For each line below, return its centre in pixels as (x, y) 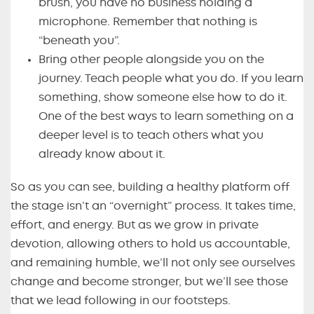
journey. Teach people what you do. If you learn (171, 79)
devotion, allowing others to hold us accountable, (150, 244)
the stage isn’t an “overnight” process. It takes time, (153, 206)
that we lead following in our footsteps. (121, 301)
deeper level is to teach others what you (151, 136)
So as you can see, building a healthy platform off (150, 187)
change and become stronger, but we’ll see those (149, 282)
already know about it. (102, 155)
